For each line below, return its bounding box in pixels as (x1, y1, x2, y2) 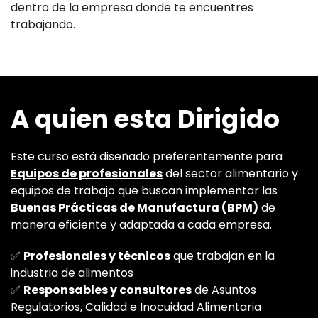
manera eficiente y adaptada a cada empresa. (11, 216, 272, 233)
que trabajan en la (170, 247, 275, 264)
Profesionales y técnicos (23, 247, 170, 264)
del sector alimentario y (163, 165, 298, 182)
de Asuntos (192, 281, 256, 298)
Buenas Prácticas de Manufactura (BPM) (11, 199, 258, 216)
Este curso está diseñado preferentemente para (11, 148, 283, 165)
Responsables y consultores (23, 281, 192, 298)
